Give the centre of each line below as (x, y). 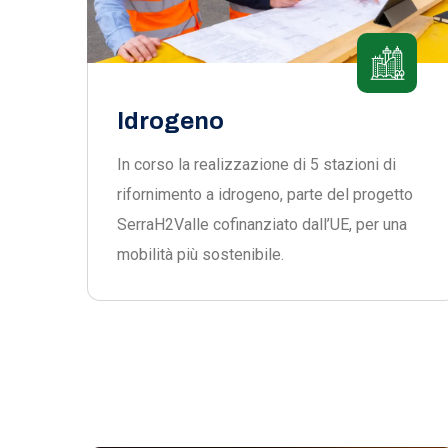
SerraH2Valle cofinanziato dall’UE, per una (262, 224)
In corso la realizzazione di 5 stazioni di (256, 164)
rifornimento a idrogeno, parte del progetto (265, 194)
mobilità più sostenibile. (200, 254)
